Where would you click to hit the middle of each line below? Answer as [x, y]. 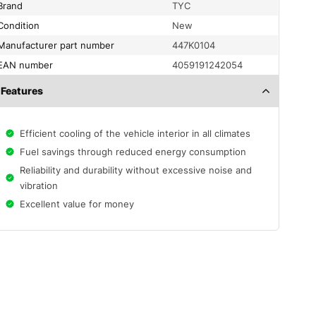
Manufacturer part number [60, 45]
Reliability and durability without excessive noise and [136, 170]
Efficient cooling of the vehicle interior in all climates [135, 134]
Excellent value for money [77, 204]
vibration [39, 186]
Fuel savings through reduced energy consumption [133, 152]
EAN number [28, 65]
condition [22, 26]
